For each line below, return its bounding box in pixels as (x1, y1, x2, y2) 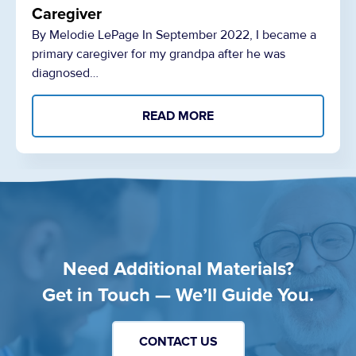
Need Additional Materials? (62, 257, 294, 281)
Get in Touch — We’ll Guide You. (42, 283, 314, 307)
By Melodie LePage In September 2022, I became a (32, 27, 316, 44)
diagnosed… (32, 65, 99, 82)
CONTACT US (138, 333, 218, 350)
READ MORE (142, 108, 214, 125)
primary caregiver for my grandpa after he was (32, 46, 285, 63)
